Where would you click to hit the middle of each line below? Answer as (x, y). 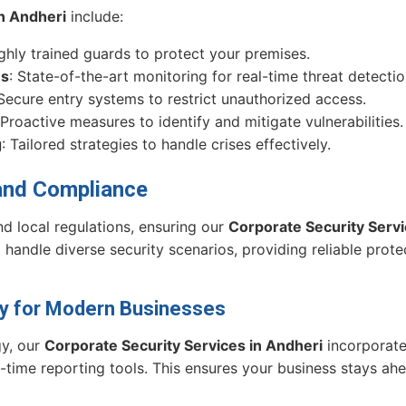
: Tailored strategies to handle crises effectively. (166, 144)
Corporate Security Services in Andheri (184, 345)
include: (95, 16)
